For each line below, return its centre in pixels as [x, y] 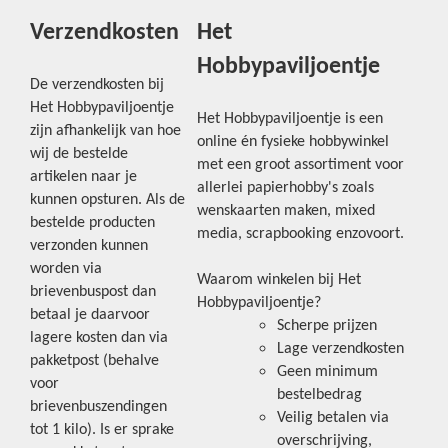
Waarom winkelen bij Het [279, 280]
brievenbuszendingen [98, 407]
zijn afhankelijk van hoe [105, 131]
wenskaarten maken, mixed [286, 211]
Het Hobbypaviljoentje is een [290, 119]
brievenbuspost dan [93, 292]
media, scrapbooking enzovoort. [300, 234]
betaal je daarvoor [90, 315]
